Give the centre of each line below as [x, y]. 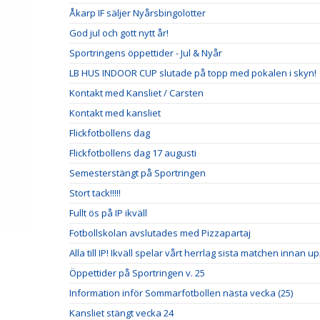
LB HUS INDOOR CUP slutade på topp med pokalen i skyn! [193, 73]
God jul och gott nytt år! [119, 33]
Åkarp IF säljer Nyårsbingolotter [137, 13]
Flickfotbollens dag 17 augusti [133, 153]
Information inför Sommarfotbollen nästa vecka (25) [181, 293]
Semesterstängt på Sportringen [137, 173]
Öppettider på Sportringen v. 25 [137, 273]
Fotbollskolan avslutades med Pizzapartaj [160, 233]
